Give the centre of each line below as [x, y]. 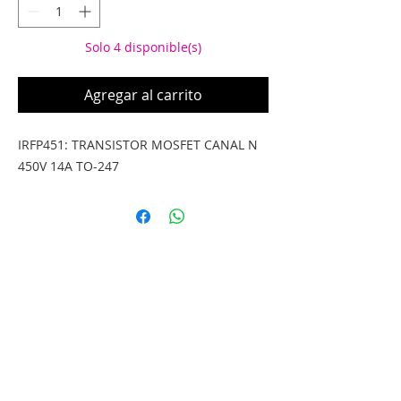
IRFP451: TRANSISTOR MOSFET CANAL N [138, 145]
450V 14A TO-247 [68, 166]
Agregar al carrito [143, 95]
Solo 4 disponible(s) [143, 47]
